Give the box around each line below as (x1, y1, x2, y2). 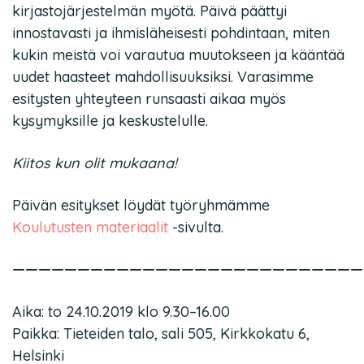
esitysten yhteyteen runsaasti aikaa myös (12, 89, 286, 108)
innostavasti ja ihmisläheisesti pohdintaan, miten (12, 24, 330, 42)
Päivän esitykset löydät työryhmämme (12, 196, 270, 214)
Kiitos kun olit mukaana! (12, 154, 177, 172)
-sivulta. (168, 218, 223, 236)
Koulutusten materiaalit (12, 218, 168, 236)
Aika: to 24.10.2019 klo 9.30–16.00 (12, 302, 230, 321)
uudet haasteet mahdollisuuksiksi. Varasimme (12, 67, 314, 86)
